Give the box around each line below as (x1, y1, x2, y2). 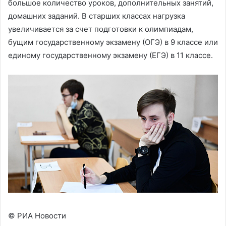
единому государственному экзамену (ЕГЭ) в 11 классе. (8, 50, 213, 61)
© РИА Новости (8, 211, 66, 221)
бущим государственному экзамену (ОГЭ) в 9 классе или (8, 37, 218, 47)
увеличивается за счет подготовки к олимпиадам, (8, 24, 193, 34)
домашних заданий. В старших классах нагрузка (8, 11, 185, 21)
